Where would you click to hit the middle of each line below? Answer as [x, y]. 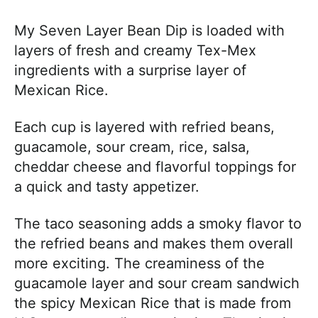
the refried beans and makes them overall [154, 243]
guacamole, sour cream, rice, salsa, [132, 147]
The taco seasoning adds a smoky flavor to [158, 223]
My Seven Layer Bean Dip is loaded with [149, 30]
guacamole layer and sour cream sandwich [157, 283]
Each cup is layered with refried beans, [144, 127]
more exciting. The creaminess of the [139, 263]
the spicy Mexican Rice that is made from [153, 303]
